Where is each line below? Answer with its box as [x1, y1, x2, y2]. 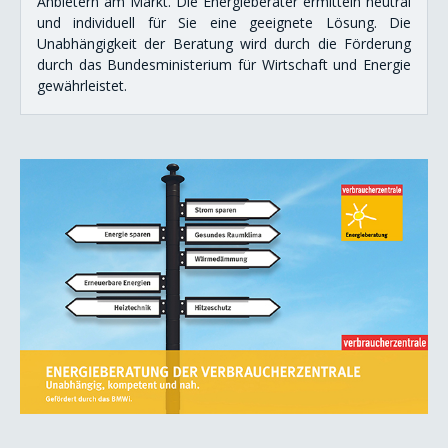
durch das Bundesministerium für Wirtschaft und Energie [37, 54, 411, 74]
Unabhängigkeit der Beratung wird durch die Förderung [37, 33, 411, 53]
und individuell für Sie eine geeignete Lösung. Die [37, 12, 411, 32]
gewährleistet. [37, 75, 127, 95]
